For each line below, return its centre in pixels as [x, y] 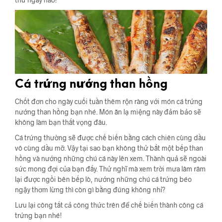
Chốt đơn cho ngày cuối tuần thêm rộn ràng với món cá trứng [109, 102]
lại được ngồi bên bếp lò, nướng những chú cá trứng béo [103, 179]
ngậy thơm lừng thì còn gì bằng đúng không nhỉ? [90, 190]
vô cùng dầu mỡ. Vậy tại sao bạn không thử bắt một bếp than [109, 148]
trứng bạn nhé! [38, 216]
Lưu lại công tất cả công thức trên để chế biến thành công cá [109, 205]
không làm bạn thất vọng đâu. [61, 122]
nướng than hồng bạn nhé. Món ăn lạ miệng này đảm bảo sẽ [108, 112]
